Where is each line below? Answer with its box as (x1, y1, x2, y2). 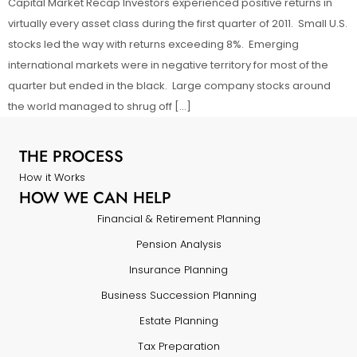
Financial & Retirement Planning (96, 210, 261, 226)
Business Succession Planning (100, 287, 257, 303)
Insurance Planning (129, 261, 228, 277)
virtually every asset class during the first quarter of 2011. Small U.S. (8, 15, 347, 31)
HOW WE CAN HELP (19, 186, 171, 210)
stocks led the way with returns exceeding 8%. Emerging (8, 36, 299, 52)
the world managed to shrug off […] (8, 98, 191, 114)
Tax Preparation (137, 338, 220, 354)
